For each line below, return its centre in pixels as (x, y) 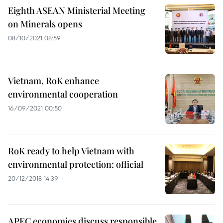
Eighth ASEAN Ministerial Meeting (77, 10)
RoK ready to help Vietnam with (71, 151)
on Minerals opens (45, 24)
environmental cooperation (63, 94)
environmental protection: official (76, 164)
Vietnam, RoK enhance (54, 81)
